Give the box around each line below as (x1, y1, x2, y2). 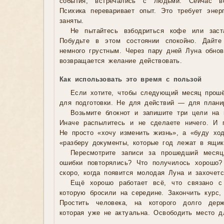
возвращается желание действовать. (59, 57, 182, 65)
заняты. (59, 17, 84, 25)
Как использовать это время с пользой (59, 76, 202, 83)
